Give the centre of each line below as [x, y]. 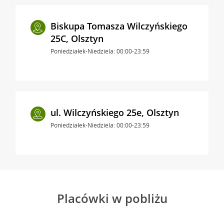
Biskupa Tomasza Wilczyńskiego [119, 26]
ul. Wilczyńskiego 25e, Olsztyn [114, 112]
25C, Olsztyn [77, 38]
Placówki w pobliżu [112, 198]
